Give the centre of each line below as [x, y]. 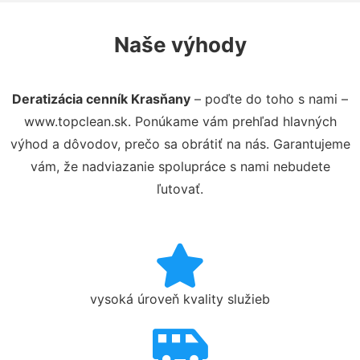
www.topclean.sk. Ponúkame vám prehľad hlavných [180, 121]
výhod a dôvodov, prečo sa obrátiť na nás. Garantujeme [180, 143]
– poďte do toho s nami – [269, 98]
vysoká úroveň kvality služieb [180, 299]
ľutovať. [180, 188]
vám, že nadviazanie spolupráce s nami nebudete [180, 166]
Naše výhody [180, 44]
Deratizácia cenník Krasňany [101, 98]
